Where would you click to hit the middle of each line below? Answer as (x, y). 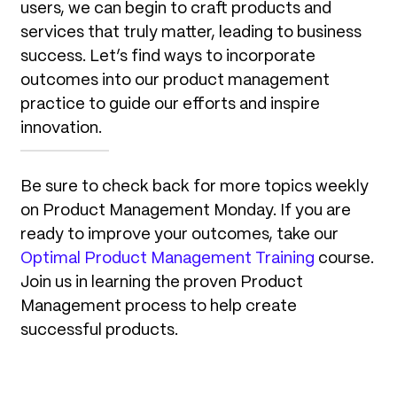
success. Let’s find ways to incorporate (168, 56)
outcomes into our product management (175, 80)
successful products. (99, 330)
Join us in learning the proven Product (162, 282)
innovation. (63, 128)
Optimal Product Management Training (167, 258)
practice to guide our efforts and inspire (170, 104)
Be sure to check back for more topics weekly (195, 187)
